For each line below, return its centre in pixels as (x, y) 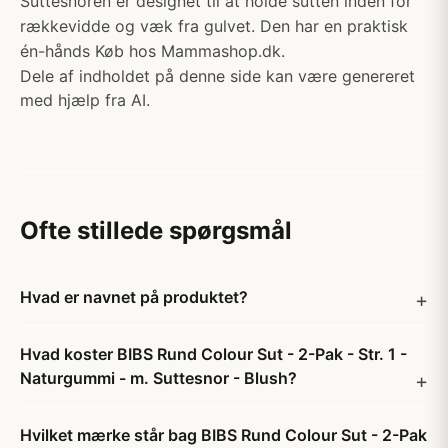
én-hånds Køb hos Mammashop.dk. (152, 51)
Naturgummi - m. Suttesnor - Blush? (158, 378)
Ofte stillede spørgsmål (156, 230)
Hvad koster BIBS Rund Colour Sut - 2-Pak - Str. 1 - (213, 354)
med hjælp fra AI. (85, 100)
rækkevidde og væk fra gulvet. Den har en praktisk (214, 26)
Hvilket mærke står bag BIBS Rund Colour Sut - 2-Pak (223, 435)
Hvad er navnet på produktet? (134, 297)
